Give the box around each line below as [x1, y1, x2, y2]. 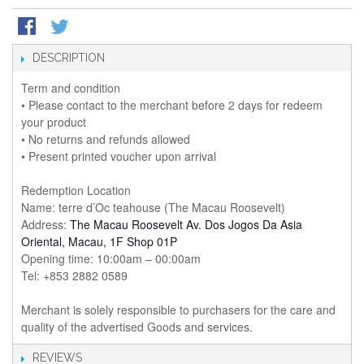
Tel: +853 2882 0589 [21, 267, 128, 284]
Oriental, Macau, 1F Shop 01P [21, 233, 177, 250]
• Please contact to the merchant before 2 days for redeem [21, 97, 323, 114]
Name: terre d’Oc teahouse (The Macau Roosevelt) [21, 199, 285, 216]
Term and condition [21, 80, 120, 97]
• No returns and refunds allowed [21, 131, 190, 148]
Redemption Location [21, 182, 131, 199]
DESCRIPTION [32, 51, 105, 65]
